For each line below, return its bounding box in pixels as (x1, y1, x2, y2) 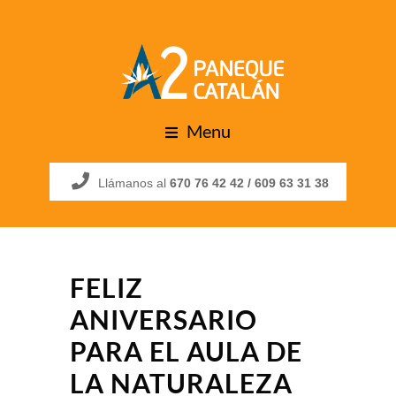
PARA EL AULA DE (70, 335, 302, 368)
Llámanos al (98, 176, 170, 191)
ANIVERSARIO (70, 303, 257, 336)
